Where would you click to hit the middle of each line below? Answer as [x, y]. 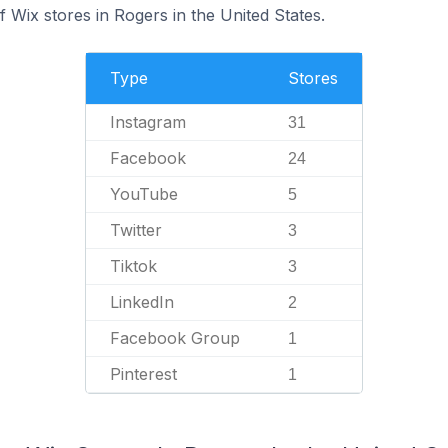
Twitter [136, 230]
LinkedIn [142, 302]
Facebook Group [175, 338]
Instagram [148, 122]
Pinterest [143, 374]
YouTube [144, 194]
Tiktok [133, 266]
